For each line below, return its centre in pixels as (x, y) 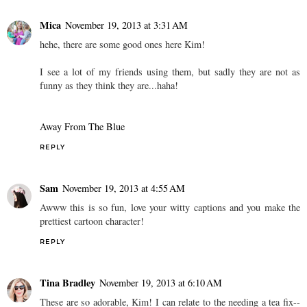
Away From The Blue (82, 126)
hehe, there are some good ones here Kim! (122, 44)
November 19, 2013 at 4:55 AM (124, 188)
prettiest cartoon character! (92, 221)
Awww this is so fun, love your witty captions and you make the (170, 207)
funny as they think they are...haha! (109, 85)
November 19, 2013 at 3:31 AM (126, 25)
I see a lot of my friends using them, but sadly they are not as (170, 71)
